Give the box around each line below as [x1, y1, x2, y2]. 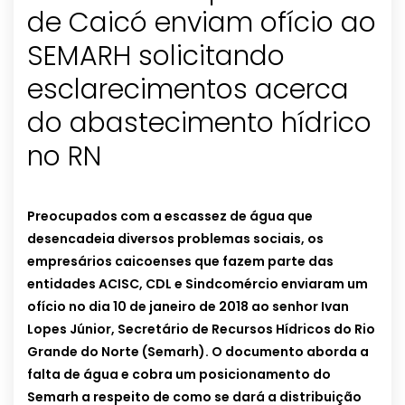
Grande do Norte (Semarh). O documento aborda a [27, 343, 369, 362]
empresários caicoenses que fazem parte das [27, 252, 334, 271]
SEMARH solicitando [27, 37, 285, 76]
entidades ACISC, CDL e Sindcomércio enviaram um [27, 275, 368, 294]
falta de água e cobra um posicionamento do [27, 365, 331, 384]
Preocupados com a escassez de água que [27, 207, 313, 226]
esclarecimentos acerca [27, 71, 349, 109]
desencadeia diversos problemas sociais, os [27, 230, 324, 249]
